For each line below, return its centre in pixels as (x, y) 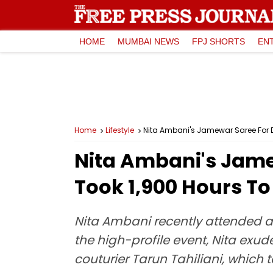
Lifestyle (120, 130)
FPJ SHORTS (218, 41)
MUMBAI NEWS (148, 41)
